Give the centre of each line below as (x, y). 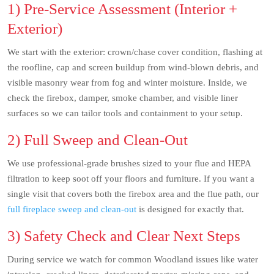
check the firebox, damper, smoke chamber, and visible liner (123, 98)
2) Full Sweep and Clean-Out (98, 140)
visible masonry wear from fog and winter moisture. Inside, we (127, 83)
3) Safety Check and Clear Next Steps (124, 236)
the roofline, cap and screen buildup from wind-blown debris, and (133, 67)
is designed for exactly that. (190, 209)
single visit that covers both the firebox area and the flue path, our (133, 194)
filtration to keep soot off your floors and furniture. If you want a (131, 179)
